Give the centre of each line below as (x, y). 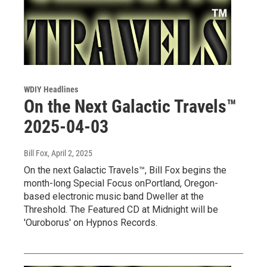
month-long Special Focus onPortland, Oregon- (121, 183)
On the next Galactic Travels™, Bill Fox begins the (125, 170)
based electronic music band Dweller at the (114, 196)
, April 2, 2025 (70, 153)
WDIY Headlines (51, 89)
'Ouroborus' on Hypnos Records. (91, 222)
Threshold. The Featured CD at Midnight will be (121, 209)
